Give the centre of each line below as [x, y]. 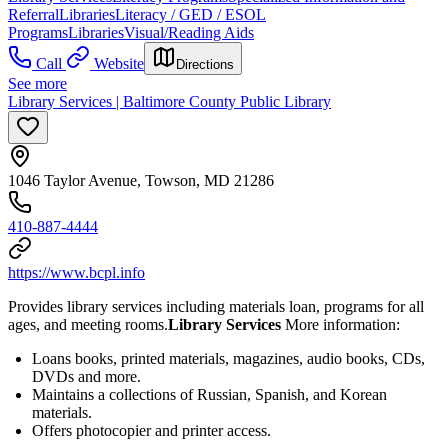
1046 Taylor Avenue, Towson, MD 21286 [141, 180]
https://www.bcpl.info [76, 272]
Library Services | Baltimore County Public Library [169, 101]
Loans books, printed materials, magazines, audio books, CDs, [228, 358]
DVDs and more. [86, 376]
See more [37, 83]
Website [119, 63]
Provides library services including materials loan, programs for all [216, 306]
